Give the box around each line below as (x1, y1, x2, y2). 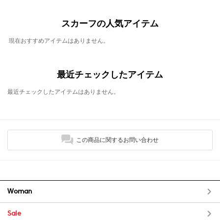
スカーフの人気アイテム (61, 18, 159, 29)
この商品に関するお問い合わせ (76, 136, 159, 143)
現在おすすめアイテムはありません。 (9, 36, 109, 45)
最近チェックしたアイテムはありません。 (7, 87, 119, 96)
